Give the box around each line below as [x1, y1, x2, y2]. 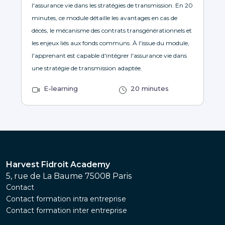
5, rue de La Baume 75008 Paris [6, 171, 132, 181]
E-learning [44, 84, 78, 92]
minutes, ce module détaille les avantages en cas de [32, 14, 177, 22]
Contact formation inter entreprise [6, 206, 127, 214]
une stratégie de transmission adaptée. [32, 64, 142, 72]
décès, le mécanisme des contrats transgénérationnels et [32, 26, 192, 34]
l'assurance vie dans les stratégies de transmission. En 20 [32, 1, 193, 9]
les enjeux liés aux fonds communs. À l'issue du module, [32, 39, 189, 47]
